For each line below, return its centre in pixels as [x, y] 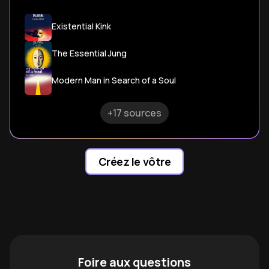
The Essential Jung [89, 53]
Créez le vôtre [134, 162]
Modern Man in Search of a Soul [114, 80]
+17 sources [134, 113]
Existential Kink [81, 26]
